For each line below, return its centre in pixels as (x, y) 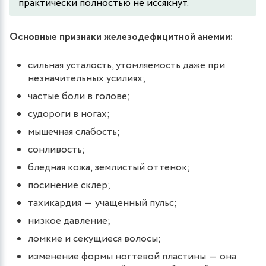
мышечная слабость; (74, 132)
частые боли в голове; (79, 96)
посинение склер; (69, 185)
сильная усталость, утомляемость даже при (126, 65)
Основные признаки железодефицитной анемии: (121, 37)
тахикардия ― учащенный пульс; (102, 203)
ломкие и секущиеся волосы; (94, 239)
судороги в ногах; (69, 114)
